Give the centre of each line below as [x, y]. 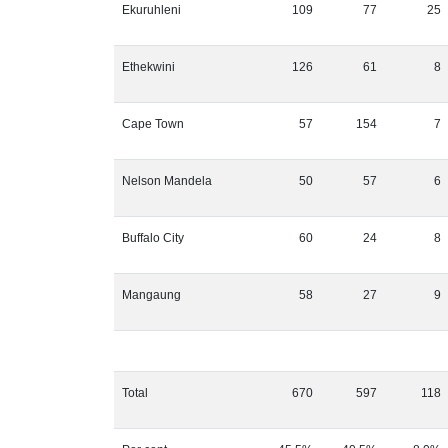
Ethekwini [148, 67]
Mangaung [151, 295]
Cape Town [153, 124]
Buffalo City [153, 238]
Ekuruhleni [151, 10]
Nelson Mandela [167, 181]
